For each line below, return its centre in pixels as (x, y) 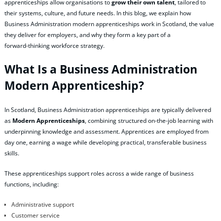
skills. (12, 153)
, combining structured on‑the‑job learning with (149, 121)
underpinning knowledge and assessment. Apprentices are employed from (107, 132)
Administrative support (42, 205)
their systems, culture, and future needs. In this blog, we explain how (98, 13)
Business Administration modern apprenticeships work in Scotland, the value (109, 24)
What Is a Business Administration (101, 69)
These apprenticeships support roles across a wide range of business (99, 174)
